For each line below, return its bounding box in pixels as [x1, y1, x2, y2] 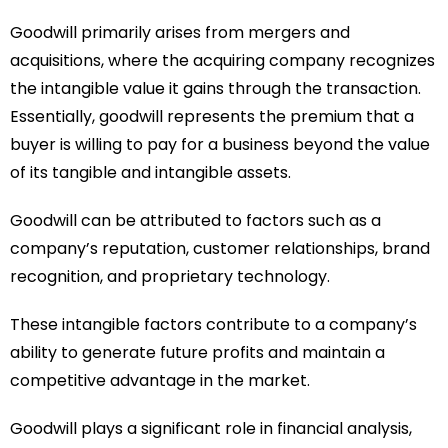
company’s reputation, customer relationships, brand [10, 237, 430, 260]
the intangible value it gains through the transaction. [10, 77, 421, 100]
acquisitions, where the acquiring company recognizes [10, 49, 435, 72]
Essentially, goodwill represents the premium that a [10, 105, 414, 128]
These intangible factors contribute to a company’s [10, 313, 417, 336]
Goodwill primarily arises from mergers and [10, 21, 350, 44]
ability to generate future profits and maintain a [10, 341, 385, 364]
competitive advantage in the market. [10, 369, 310, 392]
